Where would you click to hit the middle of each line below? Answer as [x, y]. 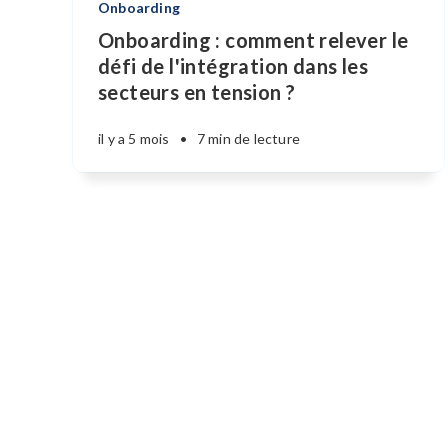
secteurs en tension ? [197, 92]
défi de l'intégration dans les [233, 66]
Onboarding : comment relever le [253, 40]
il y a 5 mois [134, 138]
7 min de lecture [248, 138]
